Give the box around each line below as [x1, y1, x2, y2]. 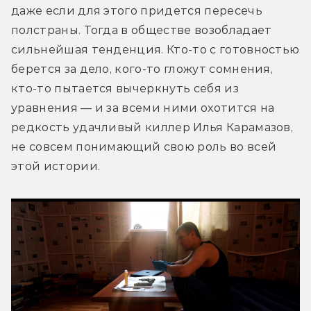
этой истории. [11, 160, 101, 174]
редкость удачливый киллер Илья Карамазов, [11, 121, 294, 135]
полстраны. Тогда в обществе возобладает [11, 24, 272, 37]
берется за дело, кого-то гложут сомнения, [11, 62, 274, 76]
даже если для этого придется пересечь [11, 4, 262, 18]
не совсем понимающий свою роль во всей [11, 140, 277, 154]
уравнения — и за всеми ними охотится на [11, 101, 275, 115]
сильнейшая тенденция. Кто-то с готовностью [11, 43, 300, 57]
